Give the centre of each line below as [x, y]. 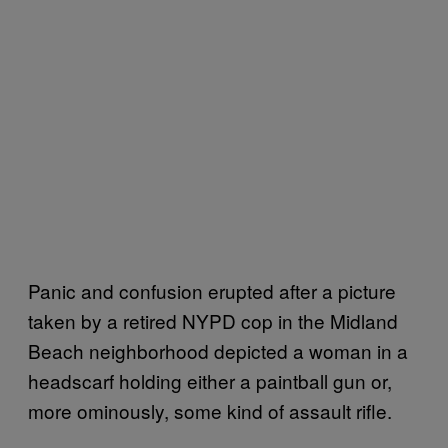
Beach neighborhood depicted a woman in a [218, 350]
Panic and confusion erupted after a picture [212, 290]
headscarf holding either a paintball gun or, [210, 380]
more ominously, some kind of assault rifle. [210, 410]
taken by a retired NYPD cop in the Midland [213, 320]
